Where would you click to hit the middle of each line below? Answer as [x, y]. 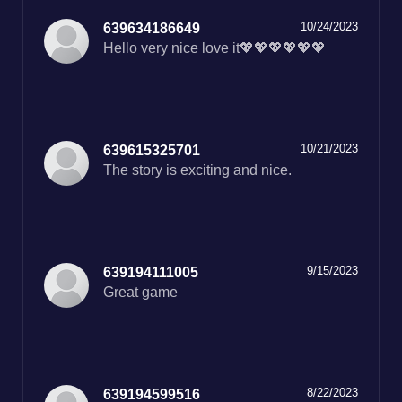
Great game [140, 293]
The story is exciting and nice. [197, 170]
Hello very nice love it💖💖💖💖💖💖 [214, 48]
